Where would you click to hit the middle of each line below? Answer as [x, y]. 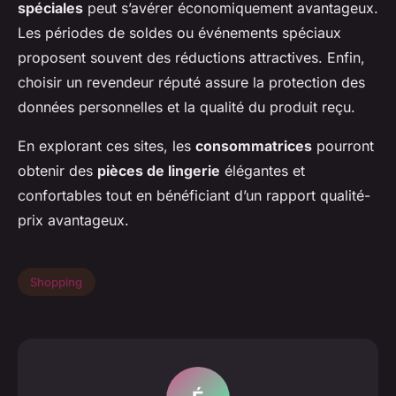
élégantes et [263, 171]
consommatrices [254, 146]
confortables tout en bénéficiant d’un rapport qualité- [194, 196]
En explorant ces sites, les [107, 146]
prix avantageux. [73, 221]
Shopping [57, 282]
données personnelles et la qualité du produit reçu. [187, 107]
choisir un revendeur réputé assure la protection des [191, 83]
